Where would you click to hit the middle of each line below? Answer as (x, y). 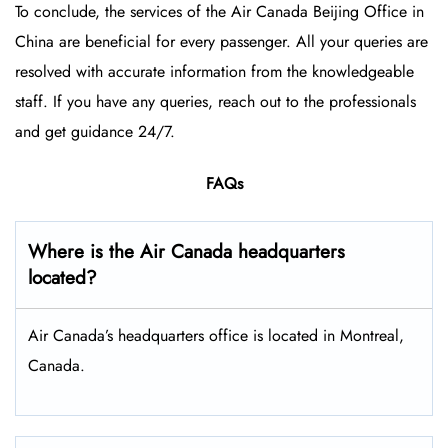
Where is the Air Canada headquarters (186, 252)
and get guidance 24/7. (95, 132)
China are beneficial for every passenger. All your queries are (221, 42)
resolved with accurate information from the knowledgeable (214, 72)
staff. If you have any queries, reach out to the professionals (215, 102)
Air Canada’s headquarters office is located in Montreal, (216, 336)
